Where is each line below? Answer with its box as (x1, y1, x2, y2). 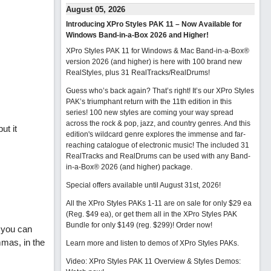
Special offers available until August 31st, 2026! (65, 181, 221, 189)
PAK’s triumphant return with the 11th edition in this (65, 97, 232, 106)
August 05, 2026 (65, 5, 125, 14)
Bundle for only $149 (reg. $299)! (65, 221, 176, 229)
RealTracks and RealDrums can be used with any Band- (65, 152, 250, 160)
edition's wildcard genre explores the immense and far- (65, 130, 246, 139)
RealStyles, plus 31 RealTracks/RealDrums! (65, 68, 210, 77)
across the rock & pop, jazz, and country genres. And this (65, 119, 250, 128)
